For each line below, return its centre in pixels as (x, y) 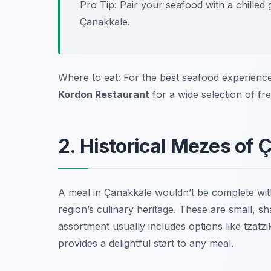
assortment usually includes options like (151, 227)
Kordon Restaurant (104, 95)
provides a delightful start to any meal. (146, 243)
